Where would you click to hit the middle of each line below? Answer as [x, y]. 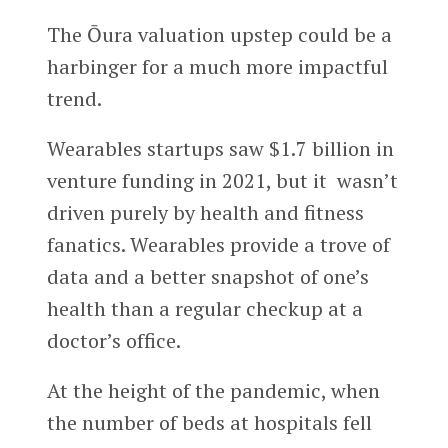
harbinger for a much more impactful [217, 66]
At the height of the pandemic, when [213, 390]
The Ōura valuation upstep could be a [219, 34]
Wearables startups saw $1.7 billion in [220, 148]
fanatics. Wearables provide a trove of [218, 244]
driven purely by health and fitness [205, 212]
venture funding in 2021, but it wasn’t [222, 180]
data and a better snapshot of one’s [207, 276]
